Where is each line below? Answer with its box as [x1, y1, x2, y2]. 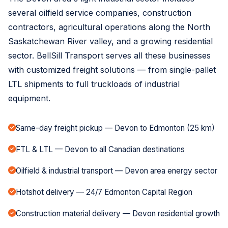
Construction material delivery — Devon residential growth [16, 208, 220, 218]
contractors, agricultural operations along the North [8, 21, 210, 32]
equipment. [8, 93, 50, 103]
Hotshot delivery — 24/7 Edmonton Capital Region [16, 187, 192, 197]
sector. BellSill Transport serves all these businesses [8, 50, 211, 61]
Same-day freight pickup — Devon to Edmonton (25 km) [16, 123, 215, 133]
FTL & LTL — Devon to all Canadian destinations [16, 144, 185, 154]
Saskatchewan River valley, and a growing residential [8, 36, 213, 46]
